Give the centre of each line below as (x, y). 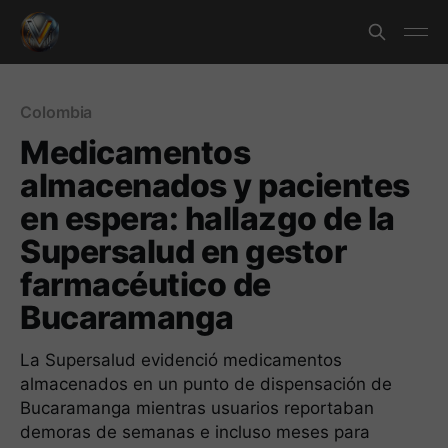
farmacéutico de (145, 284)
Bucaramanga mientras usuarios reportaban (197, 408)
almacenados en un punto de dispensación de (206, 384)
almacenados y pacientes (215, 185)
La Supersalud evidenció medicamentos (181, 360)
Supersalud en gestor (183, 251)
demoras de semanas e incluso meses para (195, 432)
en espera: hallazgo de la (207, 218)
